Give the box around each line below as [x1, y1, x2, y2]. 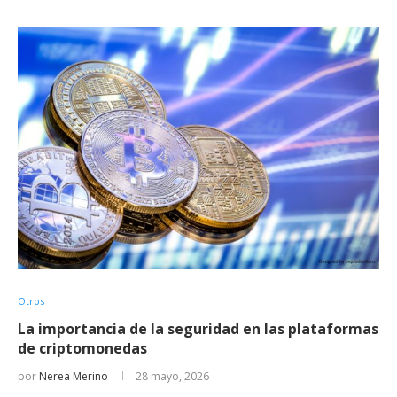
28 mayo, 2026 [136, 368, 209, 384]
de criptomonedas [18, 338, 147, 358]
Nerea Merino [39, 368, 108, 384]
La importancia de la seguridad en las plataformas [18, 318, 378, 339]
